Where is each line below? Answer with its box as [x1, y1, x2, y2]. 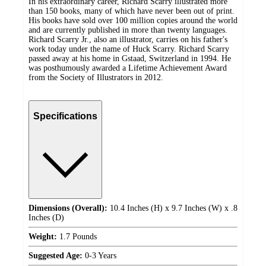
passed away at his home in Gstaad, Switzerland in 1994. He [28, 53, 231, 63]
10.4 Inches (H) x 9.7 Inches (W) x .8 [107, 203, 237, 213]
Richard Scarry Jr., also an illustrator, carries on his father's [28, 34, 227, 44]
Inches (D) [28, 213, 64, 222]
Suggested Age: [28, 251, 83, 260]
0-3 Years [83, 251, 116, 260]
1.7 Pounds [57, 232, 97, 241]
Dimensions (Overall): [28, 203, 107, 213]
